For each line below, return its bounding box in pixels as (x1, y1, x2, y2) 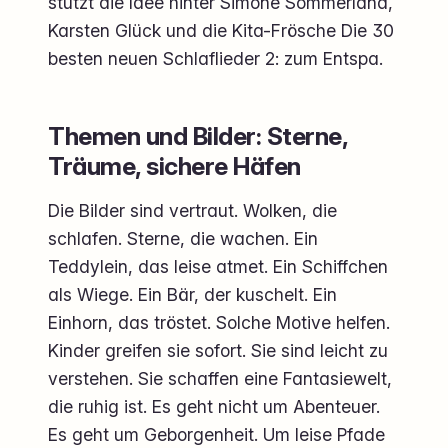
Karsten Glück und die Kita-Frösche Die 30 (48, 19, 394, 41)
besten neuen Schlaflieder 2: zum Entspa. (48, 47, 383, 69)
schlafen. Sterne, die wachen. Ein (48, 227, 318, 249)
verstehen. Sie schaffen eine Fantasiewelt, (48, 367, 392, 389)
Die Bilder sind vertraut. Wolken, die (48, 199, 337, 221)
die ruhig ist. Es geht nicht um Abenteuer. (48, 395, 380, 417)
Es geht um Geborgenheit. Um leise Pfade (48, 423, 385, 445)
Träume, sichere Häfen (48, 150, 301, 181)
